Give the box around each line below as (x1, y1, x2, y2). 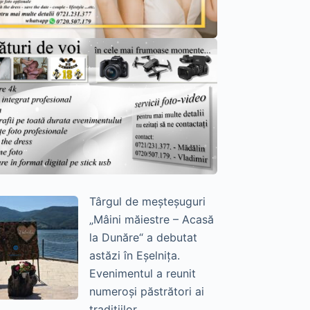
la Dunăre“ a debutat (89, 230, 197, 245)
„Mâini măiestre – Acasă (89, 212, 214, 227)
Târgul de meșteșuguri (89, 194, 206, 209)
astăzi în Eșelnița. (89, 248, 180, 263)
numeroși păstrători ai (89, 284, 204, 299)
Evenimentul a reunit (89, 266, 196, 281)
